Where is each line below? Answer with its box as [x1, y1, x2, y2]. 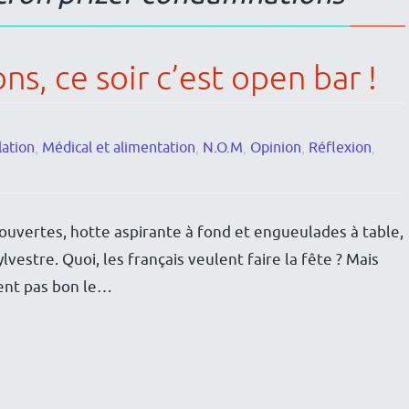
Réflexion [308, 139, 372, 158]
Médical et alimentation [41, 139, 195, 158]
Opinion [249, 139, 301, 158]
